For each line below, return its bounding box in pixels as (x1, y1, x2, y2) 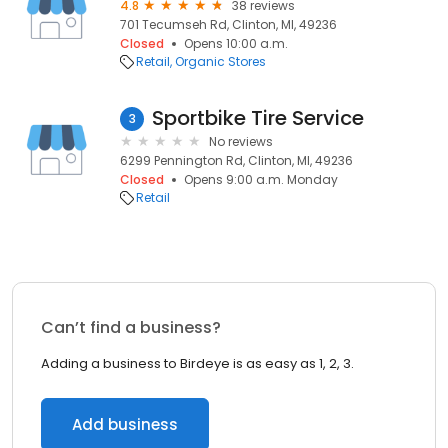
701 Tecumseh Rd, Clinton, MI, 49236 (120, 16, 337, 33)
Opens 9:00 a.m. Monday (184, 171, 338, 188)
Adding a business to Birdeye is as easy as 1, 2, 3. (41, 354, 354, 373)
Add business (72, 414, 178, 435)
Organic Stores (175, 53, 266, 70)
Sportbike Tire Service (152, 104, 364, 132)
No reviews (209, 133, 273, 150)
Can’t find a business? (41, 316, 221, 339)
